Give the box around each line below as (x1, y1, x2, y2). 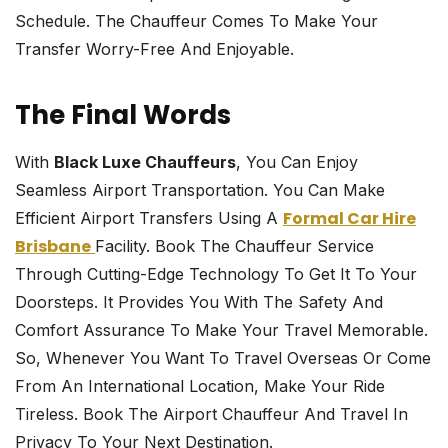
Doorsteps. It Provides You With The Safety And (15, 292, 383, 313)
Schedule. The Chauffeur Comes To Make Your (15, 11, 378, 32)
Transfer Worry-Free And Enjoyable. (15, 39, 294, 60)
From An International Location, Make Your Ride (15, 376, 385, 397)
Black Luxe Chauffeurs (54, 152, 236, 173)
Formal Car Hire (283, 207, 416, 231)
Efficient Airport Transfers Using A (15, 208, 283, 229)
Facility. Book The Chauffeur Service (95, 236, 374, 257)
